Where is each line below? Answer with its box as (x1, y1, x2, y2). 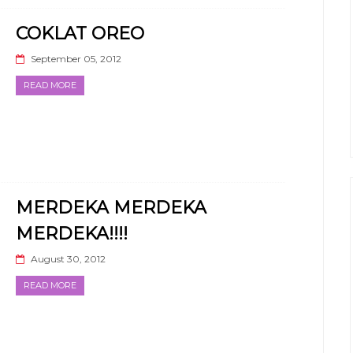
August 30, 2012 (31, 252, 106, 265)
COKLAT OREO (16, 22, 144, 44)
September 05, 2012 (31, 52, 121, 65)
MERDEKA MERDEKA (16, 196, 206, 218)
